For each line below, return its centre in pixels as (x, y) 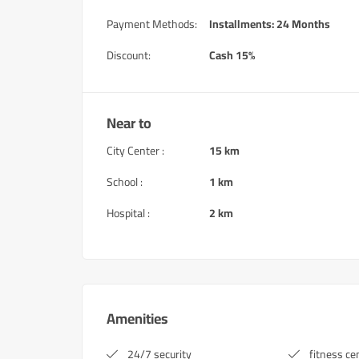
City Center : (135, 151)
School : (125, 182)
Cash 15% (232, 55)
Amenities (137, 319)
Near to (129, 123)
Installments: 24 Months (270, 24)
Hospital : (128, 213)
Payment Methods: (152, 24)
